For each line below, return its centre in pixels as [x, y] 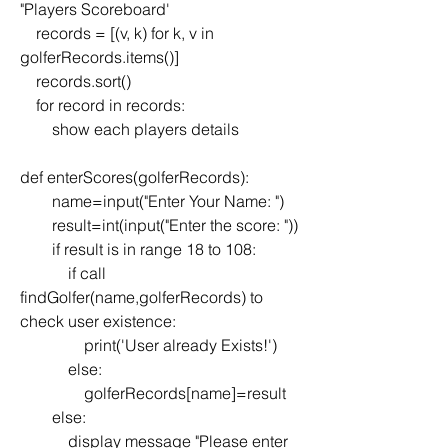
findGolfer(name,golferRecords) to [141, 296]
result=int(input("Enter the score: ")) [175, 224]
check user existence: [98, 320]
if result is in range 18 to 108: [154, 248]
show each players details [145, 128]
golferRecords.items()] [99, 56]
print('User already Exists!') [180, 344]
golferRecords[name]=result [185, 392]
